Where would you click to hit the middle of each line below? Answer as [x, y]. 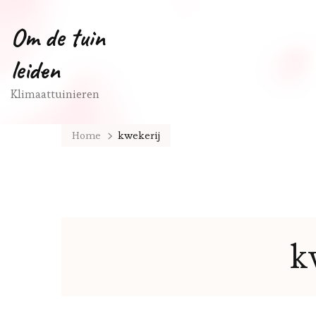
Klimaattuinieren [55, 94]
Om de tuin [58, 37]
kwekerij [139, 135]
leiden [35, 70]
